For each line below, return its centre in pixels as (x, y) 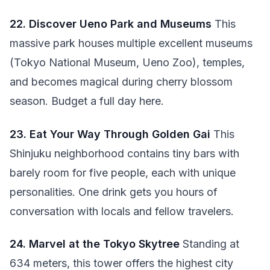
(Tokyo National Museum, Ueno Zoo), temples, (127, 62)
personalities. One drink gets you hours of (114, 192)
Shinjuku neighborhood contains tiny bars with (124, 153)
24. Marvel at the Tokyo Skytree (95, 244)
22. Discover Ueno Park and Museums (111, 24)
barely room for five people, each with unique (123, 172)
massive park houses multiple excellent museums (131, 43)
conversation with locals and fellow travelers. (122, 211)
